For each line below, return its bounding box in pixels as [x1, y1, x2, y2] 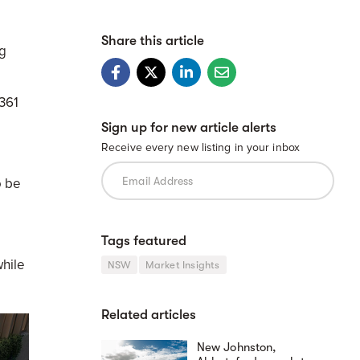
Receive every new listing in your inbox [101, 141, 300, 154]
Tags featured [101, 233, 186, 248]
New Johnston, [196, 340, 276, 354]
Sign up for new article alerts [101, 120, 276, 135]
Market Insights [145, 259, 220, 271]
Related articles [101, 307, 196, 322]
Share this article [101, 33, 204, 48]
